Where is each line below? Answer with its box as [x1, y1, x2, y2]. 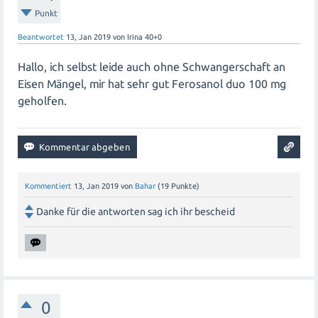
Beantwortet [18, 33, 64, 42]
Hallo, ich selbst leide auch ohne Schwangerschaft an [18, 60, 285, 74]
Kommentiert [25, 182, 72, 191]
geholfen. [18, 94, 70, 108]
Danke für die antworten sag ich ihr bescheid [36, 205, 235, 217]
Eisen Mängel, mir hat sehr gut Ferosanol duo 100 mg [18, 77, 286, 91]
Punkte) [169, 182, 199, 191]
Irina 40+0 [127, 33, 162, 42]
